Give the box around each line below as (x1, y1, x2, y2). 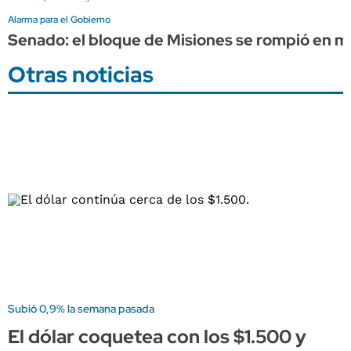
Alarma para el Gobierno (8, 13, 110, 26)
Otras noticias (8, 59, 154, 89)
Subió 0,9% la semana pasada (8, 301, 154, 316)
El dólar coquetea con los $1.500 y (8, 324, 306, 349)
